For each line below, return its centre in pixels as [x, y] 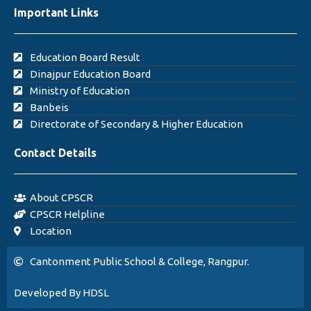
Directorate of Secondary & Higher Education [136, 124]
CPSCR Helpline [67, 214]
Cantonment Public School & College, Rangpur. [139, 261]
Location [50, 231]
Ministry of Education [79, 91]
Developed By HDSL [61, 293]
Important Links [56, 12]
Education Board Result [85, 57]
